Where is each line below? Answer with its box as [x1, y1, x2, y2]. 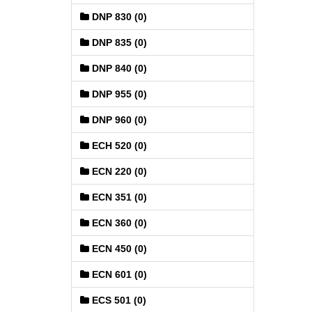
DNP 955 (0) [89, 88, 147, 100]
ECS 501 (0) [89, 295, 146, 306]
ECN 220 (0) [89, 166, 147, 177]
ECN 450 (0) [89, 243, 147, 254]
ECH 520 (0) [89, 140, 147, 151]
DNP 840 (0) [89, 63, 147, 74]
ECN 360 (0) [89, 217, 147, 228]
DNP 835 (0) [89, 37, 147, 48]
